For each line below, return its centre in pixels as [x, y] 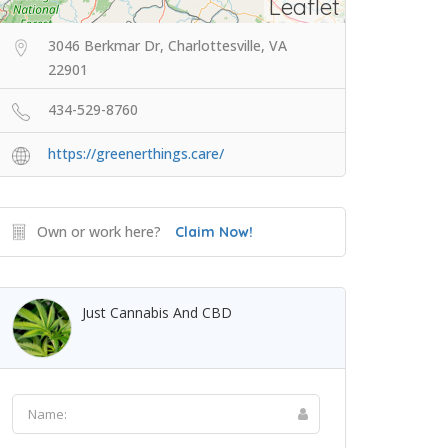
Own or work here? [99, 231]
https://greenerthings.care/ [136, 153]
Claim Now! [214, 232]
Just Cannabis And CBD [157, 312]
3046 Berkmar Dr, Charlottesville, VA [167, 45]
